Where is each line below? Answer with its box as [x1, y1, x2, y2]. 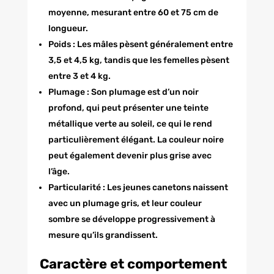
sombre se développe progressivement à [48, 213, 215, 224]
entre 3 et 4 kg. [48, 70, 111, 81]
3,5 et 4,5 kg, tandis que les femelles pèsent [48, 54, 229, 65]
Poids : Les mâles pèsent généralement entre [48, 39, 233, 50]
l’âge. [48, 166, 70, 177]
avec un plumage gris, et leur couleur [48, 198, 202, 209]
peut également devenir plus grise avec [48, 150, 212, 161]
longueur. [48, 23, 88, 34]
